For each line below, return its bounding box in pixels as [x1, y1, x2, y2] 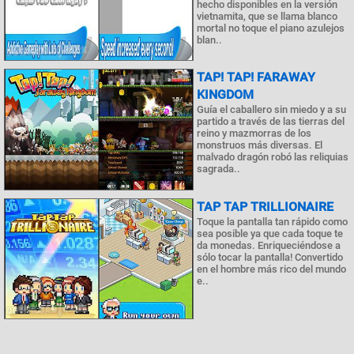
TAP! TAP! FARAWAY [197, 70, 315, 85]
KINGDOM [197, 87, 254, 103]
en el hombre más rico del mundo [197, 262, 346, 275]
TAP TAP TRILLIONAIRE [197, 198, 333, 214]
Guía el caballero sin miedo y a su [197, 104, 346, 116]
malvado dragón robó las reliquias [197, 151, 348, 164]
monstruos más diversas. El [197, 139, 322, 152]
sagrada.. [197, 163, 240, 175]
